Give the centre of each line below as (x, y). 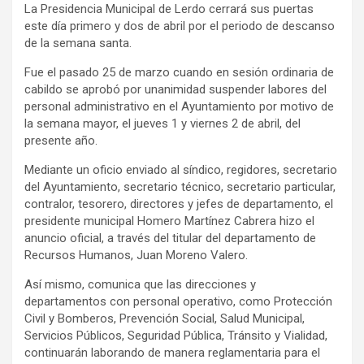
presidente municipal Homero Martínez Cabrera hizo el (169, 221)
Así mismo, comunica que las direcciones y (140, 284)
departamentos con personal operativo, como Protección (178, 301)
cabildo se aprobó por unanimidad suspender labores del (175, 89)
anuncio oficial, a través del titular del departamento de (170, 238)
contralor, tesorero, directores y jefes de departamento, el (179, 204)
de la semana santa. (78, 43)
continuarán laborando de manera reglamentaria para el (172, 352)
